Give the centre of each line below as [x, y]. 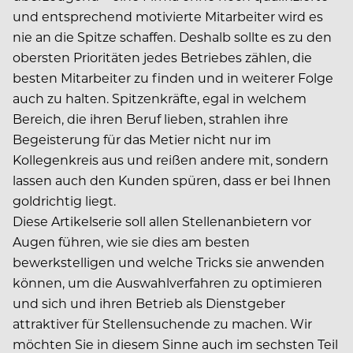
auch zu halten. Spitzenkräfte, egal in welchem [160, 98]
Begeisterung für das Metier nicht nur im [142, 139]
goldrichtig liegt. [64, 201]
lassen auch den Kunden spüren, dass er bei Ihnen [172, 180]
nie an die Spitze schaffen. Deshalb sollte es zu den [172, 37]
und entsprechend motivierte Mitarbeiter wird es [168, 17]
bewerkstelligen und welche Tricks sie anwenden [169, 262]
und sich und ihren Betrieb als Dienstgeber [149, 303]
